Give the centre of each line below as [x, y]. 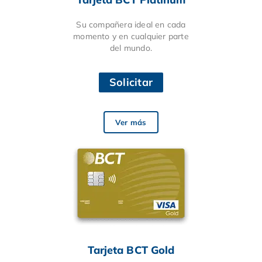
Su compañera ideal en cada [131, 24]
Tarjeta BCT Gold [131, 250]
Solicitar [131, 82]
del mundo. [131, 48]
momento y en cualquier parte [131, 36]
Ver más [131, 122]
